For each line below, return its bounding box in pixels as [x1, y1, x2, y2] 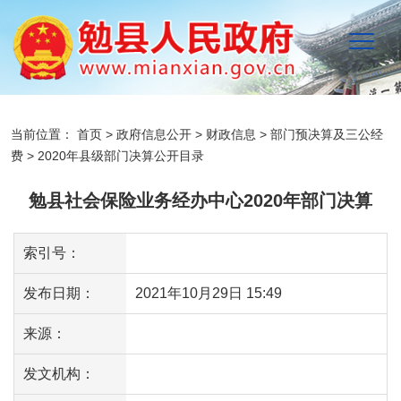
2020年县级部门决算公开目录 [38, 149, 204, 164]
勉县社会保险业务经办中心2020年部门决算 [29, 191, 372, 211]
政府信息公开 [116, 127, 192, 142]
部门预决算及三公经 [270, 127, 383, 142]
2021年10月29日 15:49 [134, 286, 282, 302]
